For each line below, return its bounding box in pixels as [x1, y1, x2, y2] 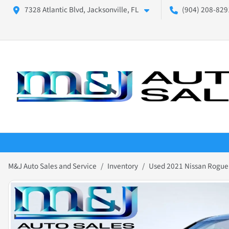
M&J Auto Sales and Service [8, 161, 97, 172]
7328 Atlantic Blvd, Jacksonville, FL [25, 4, 139, 15]
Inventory [107, 161, 138, 172]
